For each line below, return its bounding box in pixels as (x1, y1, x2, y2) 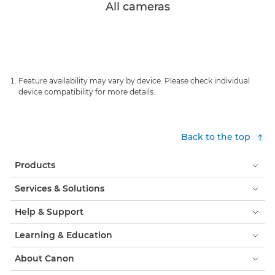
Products (15, 160, 55, 171)
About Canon (15, 253, 74, 264)
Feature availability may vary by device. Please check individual (18, 76, 250, 85)
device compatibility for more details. (18, 87, 155, 96)
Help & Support (15, 206, 83, 217)
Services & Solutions (15, 183, 104, 194)
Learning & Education (15, 230, 112, 241)
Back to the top (181, 131, 250, 142)
